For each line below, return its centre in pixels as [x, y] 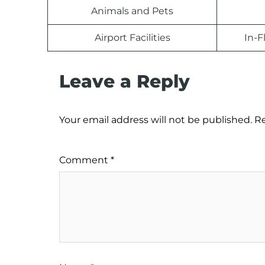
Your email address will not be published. [156, 120]
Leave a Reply [125, 81]
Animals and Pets [132, 11]
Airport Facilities [132, 38]
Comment [85, 160]
